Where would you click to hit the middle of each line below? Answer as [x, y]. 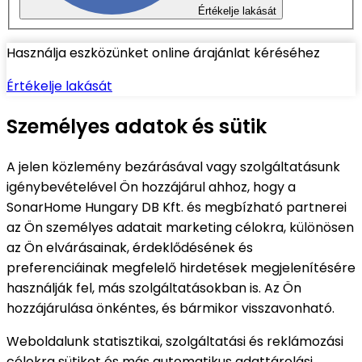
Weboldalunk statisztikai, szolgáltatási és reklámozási [175, 342]
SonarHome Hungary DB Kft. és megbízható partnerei [177, 208]
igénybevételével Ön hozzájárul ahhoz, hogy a [151, 187]
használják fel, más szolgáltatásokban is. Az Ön [154, 288]
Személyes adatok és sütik [137, 127]
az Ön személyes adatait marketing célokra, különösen [180, 228]
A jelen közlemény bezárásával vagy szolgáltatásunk [173, 167]
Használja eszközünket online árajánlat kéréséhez [163, 53]
